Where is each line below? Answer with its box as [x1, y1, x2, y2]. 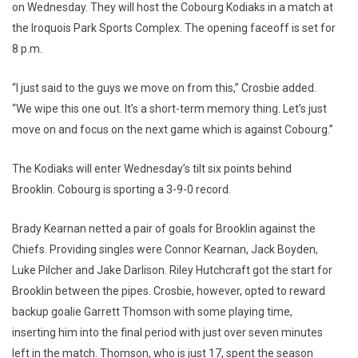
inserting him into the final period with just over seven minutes [12, 326, 323, 339]
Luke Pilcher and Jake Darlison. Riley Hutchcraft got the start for [12, 264, 332, 276]
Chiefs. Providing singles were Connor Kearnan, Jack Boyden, [12, 243, 318, 256]
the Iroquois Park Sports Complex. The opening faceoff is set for [12, 22, 336, 34]
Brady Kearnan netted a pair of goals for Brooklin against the [12, 222, 316, 235]
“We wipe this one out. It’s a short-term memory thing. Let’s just [12, 102, 327, 115]
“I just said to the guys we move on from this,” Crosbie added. [12, 82, 316, 94]
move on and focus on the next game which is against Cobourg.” [12, 123, 333, 136]
